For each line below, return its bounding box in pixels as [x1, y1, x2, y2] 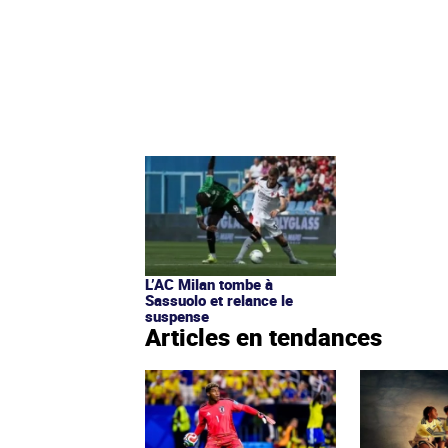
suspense [145, 305, 209, 326]
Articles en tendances [145, 320, 382, 353]
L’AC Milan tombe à [145, 273, 273, 294]
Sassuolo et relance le [145, 289, 293, 310]
